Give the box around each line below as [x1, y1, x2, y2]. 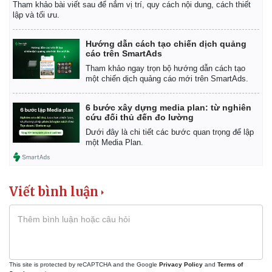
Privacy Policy [159, 260, 203, 268]
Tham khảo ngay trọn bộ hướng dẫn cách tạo [86, 63, 245, 73]
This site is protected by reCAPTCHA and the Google [9, 260, 159, 268]
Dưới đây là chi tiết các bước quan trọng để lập [86, 127, 254, 137]
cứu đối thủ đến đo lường [86, 112, 194, 122]
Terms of [217, 260, 243, 268]
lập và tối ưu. [13, 10, 59, 19]
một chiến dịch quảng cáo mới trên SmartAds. [86, 73, 248, 83]
